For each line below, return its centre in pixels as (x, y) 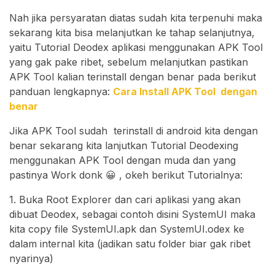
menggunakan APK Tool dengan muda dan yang (122, 161)
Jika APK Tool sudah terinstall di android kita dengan (134, 131)
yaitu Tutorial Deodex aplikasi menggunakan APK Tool (136, 48)
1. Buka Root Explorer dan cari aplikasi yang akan (125, 200)
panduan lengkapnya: (61, 92)
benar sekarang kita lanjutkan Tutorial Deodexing (124, 146)
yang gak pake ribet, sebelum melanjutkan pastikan (129, 62)
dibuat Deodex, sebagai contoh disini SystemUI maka (132, 215)
